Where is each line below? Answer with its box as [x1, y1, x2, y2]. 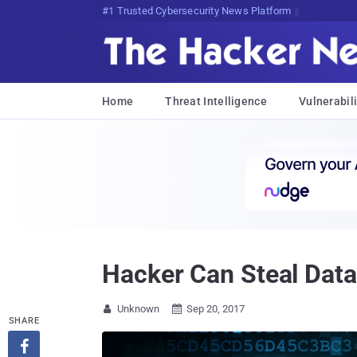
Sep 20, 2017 [186, 303, 245, 315]
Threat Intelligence [165, 95, 267, 108]
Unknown [117, 303, 159, 315]
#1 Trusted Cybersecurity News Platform [101, 5, 292, 17]
